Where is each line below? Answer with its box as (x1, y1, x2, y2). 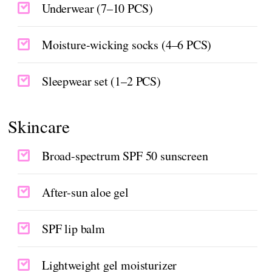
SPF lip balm (42, 220, 105, 237)
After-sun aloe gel (42, 183, 129, 200)
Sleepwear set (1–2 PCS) (42, 72, 161, 89)
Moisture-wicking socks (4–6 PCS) (42, 36, 212, 53)
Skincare (8, 114, 70, 138)
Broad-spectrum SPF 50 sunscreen (42, 147, 208, 164)
